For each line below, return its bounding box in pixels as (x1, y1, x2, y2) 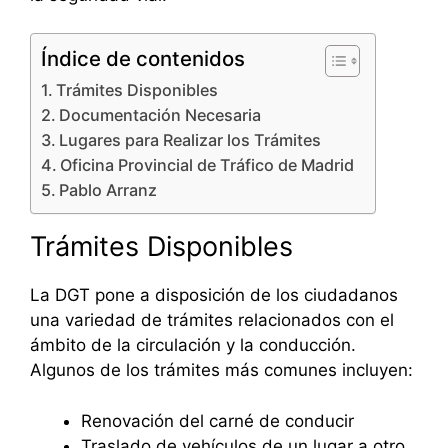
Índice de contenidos (41, 46, 245, 72)
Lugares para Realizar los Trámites (59, 130, 322, 151)
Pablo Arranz (59, 180, 158, 201)
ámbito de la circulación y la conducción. (30, 335, 356, 356)
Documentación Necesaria (59, 105, 262, 126)
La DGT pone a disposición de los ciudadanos (30, 285, 398, 306)
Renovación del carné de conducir (81, 410, 354, 431)
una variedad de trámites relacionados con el (30, 310, 394, 331)
